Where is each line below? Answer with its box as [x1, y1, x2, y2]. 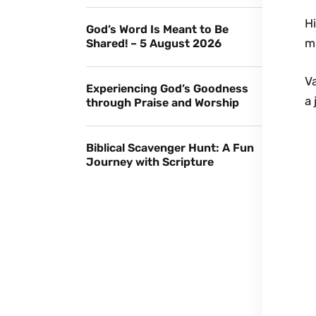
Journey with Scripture [86, 155, 214, 169]
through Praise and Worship [86, 96, 239, 109]
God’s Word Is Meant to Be [86, 23, 229, 36]
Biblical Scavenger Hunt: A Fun [86, 141, 254, 154]
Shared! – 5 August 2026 [86, 37, 221, 50]
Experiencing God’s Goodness [86, 82, 248, 95]
